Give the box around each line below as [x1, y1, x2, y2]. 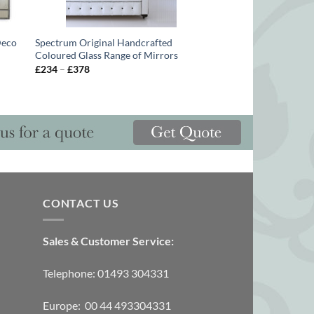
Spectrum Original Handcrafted [34, 36, 172, 49]
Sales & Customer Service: [43, 234, 174, 248]
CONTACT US [43, 196, 119, 210]
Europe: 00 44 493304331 [43, 298, 171, 312]
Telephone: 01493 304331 [43, 266, 169, 280]
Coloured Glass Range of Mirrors [34, 49, 178, 62]
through [88, 91, 124, 104]
